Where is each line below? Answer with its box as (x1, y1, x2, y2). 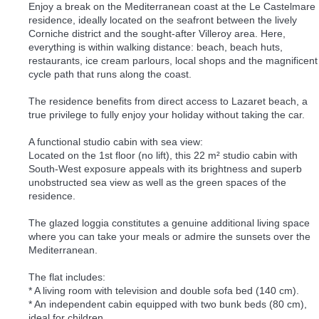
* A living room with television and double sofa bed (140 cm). (28, 284, 299, 296)
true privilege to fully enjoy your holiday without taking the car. (28, 108, 305, 120)
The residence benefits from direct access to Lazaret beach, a (28, 95, 308, 107)
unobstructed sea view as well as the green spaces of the (28, 176, 286, 188)
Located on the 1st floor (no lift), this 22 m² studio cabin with (28, 149, 298, 161)
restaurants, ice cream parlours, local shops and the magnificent (28, 54, 318, 66)
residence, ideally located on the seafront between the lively (28, 14, 297, 26)
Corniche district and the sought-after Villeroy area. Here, (28, 27, 286, 39)
